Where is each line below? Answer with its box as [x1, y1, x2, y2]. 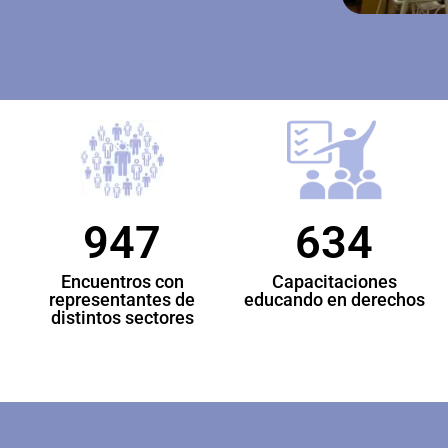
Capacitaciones [271, 271, 397, 293]
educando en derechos [243, 289, 425, 311]
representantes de [49, 289, 195, 311]
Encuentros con [60, 271, 184, 293]
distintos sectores [50, 307, 194, 329]
